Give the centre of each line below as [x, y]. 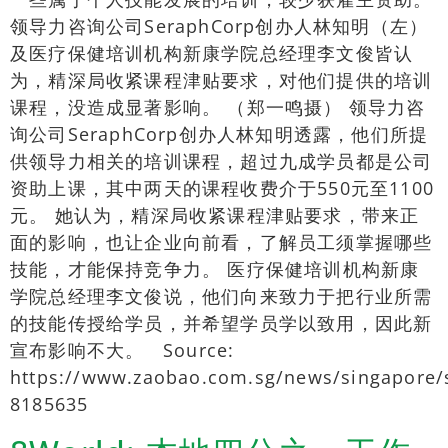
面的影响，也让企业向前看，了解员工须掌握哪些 [221, 242]
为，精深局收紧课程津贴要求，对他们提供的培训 [221, 80]
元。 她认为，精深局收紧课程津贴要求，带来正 [215, 215]
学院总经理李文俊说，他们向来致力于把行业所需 [221, 296]
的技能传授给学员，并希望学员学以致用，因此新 [221, 323]
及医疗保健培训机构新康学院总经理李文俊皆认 [212, 53]
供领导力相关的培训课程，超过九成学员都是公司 [221, 161]
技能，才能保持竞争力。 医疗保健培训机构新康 [215, 269]
